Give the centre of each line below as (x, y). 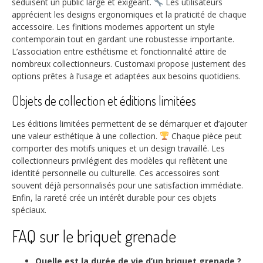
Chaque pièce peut (205, 136)
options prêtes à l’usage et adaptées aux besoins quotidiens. (126, 76)
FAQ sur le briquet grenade (94, 236)
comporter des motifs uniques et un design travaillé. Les (118, 148)
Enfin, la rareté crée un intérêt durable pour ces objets (114, 197)
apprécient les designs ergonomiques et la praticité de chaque (129, 15)
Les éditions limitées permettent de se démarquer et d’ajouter (129, 123)
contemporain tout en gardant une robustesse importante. (123, 39)
